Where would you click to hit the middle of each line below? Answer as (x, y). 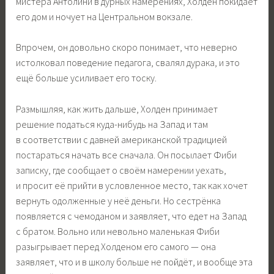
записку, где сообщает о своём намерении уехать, (121, 170)
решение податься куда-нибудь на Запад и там (112, 124)
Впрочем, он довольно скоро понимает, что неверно (127, 47)
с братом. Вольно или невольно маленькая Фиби (118, 231)
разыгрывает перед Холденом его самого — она (116, 246)
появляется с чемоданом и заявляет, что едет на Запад (131, 216)
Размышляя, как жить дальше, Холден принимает (117, 109)
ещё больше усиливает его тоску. (87, 78)
